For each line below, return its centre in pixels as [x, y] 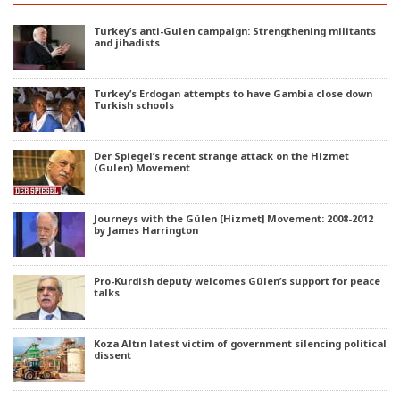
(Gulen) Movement [142, 168]
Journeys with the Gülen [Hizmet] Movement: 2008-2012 [233, 219]
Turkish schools [134, 105]
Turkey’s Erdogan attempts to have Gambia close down [233, 94]
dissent [112, 355]
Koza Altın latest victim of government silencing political [240, 344]
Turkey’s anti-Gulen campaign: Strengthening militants [235, 31]
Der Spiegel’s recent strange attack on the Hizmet [221, 156]
